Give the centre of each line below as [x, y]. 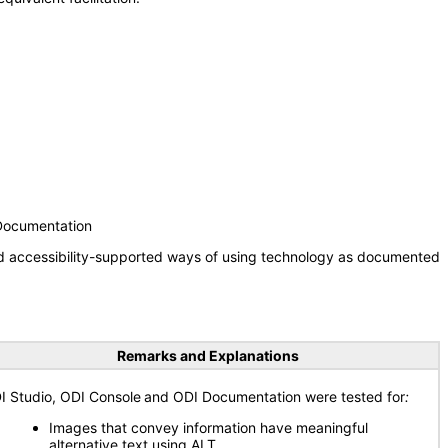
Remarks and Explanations [207, 355]
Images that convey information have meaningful [208, 427]
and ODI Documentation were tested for [274, 396]
